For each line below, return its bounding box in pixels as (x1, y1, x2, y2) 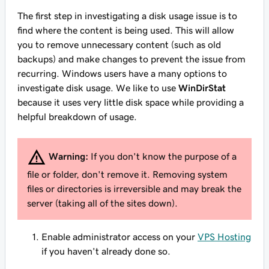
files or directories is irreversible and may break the (27, 184, 241, 193)
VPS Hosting (198, 232, 251, 241)
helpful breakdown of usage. (17, 112, 137, 121)
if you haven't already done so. (41, 246, 171, 256)
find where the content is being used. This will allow (17, 25, 234, 35)
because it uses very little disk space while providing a (17, 97, 244, 107)
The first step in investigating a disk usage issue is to (17, 11, 237, 20)
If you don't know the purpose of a (91, 151, 237, 161)
